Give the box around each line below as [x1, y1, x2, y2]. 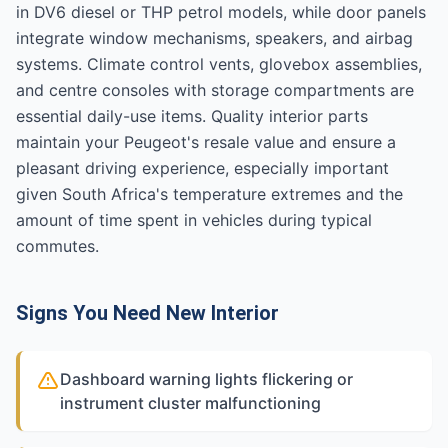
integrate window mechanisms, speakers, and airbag [16, 28, 413, 48]
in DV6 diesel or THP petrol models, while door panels [16, 2, 426, 22]
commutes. [16, 236, 99, 256]
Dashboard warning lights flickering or [60, 369, 353, 389]
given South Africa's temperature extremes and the [16, 184, 403, 204]
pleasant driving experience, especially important [16, 158, 389, 178]
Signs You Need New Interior [16, 301, 279, 325]
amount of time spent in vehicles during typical [16, 210, 372, 230]
